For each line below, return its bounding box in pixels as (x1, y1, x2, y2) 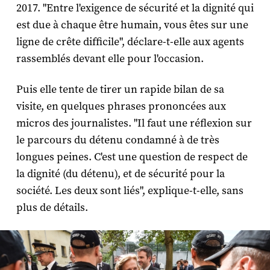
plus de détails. (16, 201, 88, 215)
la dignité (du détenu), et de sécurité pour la (16, 167, 225, 181)
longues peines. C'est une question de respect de (16, 150, 248, 165)
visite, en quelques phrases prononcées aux (16, 99, 226, 114)
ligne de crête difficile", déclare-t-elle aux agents (16, 35, 244, 49)
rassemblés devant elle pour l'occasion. (16, 52, 204, 66)
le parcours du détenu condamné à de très (16, 133, 219, 148)
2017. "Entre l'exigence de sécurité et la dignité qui (16, 1, 254, 16)
